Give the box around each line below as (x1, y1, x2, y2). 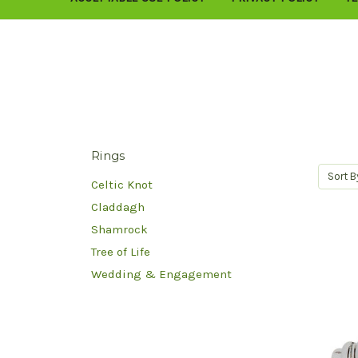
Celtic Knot (91, 177, 153, 192)
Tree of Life (91, 244, 150, 259)
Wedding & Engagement (91, 266, 232, 281)
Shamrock (91, 221, 148, 237)
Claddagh (91, 199, 145, 214)
